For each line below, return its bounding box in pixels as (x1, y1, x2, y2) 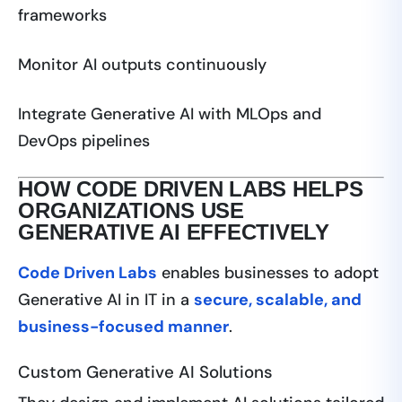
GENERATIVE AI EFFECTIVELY (18, 220, 330, 245)
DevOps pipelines (18, 130, 150, 153)
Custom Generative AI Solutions (18, 361, 273, 384)
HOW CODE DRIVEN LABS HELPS (18, 177, 363, 202)
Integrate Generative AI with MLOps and (18, 103, 321, 126)
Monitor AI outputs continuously (18, 54, 267, 76)
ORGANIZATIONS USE (18, 198, 244, 223)
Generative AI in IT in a (18, 289, 194, 311)
